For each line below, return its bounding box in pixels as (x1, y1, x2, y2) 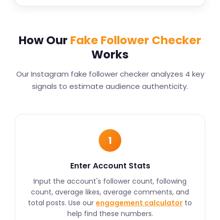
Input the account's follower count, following (33, 176, 187, 186)
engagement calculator (96, 198, 183, 208)
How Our (19, 32, 70, 48)
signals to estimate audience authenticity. (32, 81, 188, 91)
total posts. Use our (28, 198, 96, 208)
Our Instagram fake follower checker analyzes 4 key (16, 69, 204, 79)
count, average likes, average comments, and (31, 187, 189, 197)
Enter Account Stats (70, 160, 150, 171)
